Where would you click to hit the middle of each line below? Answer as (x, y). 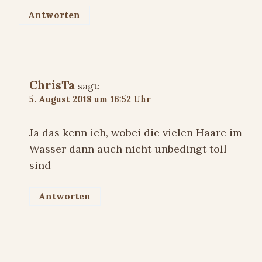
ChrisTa (52, 86)
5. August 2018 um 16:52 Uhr (90, 100)
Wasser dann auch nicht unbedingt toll (128, 149)
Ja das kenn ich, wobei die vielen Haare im (136, 132)
